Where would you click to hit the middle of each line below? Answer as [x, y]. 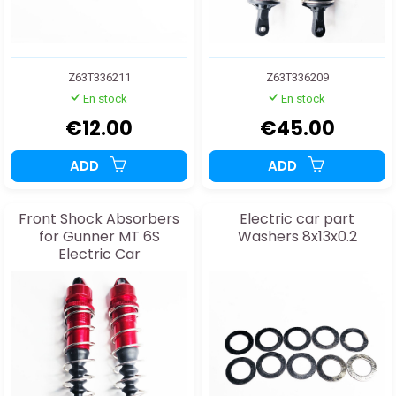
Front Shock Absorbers [99, 219]
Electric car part [297, 219]
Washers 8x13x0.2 [297, 236]
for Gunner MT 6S [99, 236]
